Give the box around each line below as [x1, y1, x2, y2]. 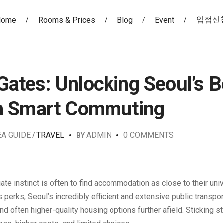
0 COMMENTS [123, 130, 174, 140]
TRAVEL [36, 130, 64, 140]
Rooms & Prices [38, 15, 95, 25]
